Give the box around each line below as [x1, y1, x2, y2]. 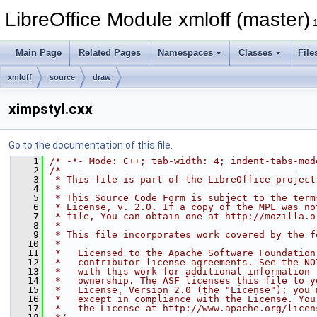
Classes [238, 47, 272, 58]
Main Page [16, 47, 62, 58]
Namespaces [158, 47, 213, 58]
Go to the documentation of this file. [8, 139, 173, 151]
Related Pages [79, 47, 141, 58]
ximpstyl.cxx [8, 100, 93, 117]
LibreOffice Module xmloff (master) [5, 8, 310, 30]
